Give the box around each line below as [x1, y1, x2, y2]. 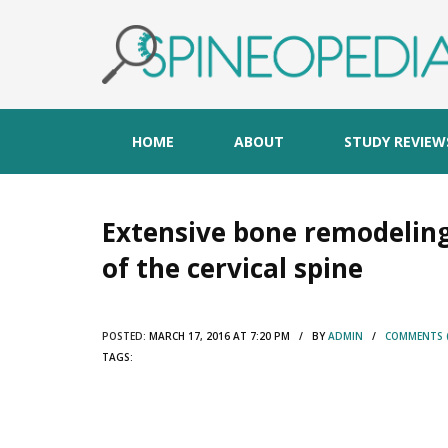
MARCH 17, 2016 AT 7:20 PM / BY [146, 328, 328, 343]
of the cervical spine [102, 249, 363, 286]
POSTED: [102, 328, 146, 343]
